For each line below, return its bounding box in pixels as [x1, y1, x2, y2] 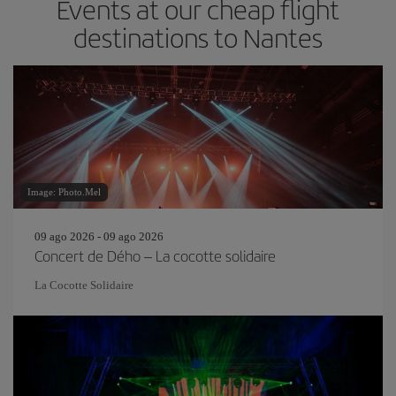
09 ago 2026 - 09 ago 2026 [34, 230, 164, 243]
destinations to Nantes [73, 19, 323, 56]
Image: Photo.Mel [27, 187, 101, 197]
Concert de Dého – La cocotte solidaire [34, 245, 276, 266]
